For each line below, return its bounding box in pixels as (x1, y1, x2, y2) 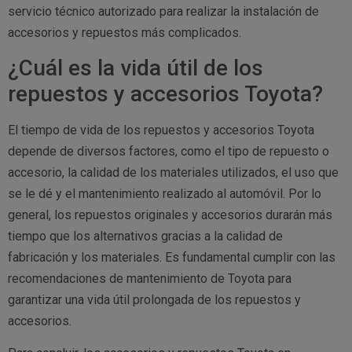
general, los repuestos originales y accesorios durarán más (8, 207, 332, 222)
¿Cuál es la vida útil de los (8, 54, 263, 81)
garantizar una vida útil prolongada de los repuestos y (8, 291, 301, 307)
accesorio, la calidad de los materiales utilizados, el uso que (8, 164, 339, 180)
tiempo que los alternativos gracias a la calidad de (8, 228, 283, 244)
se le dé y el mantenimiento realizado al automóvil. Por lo (8, 185, 321, 201)
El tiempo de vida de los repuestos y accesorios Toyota (8, 122, 314, 137)
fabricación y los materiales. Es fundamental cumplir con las (8, 249, 335, 265)
